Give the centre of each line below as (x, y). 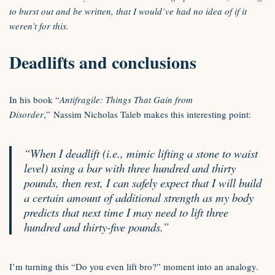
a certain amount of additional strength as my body (139, 197)
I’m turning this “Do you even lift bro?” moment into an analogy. (134, 266)
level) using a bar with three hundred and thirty (130, 168)
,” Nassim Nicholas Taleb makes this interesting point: (147, 114)
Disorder (26, 114)
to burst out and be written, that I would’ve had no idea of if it (128, 11)
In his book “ (34, 99)
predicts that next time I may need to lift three (126, 212)
